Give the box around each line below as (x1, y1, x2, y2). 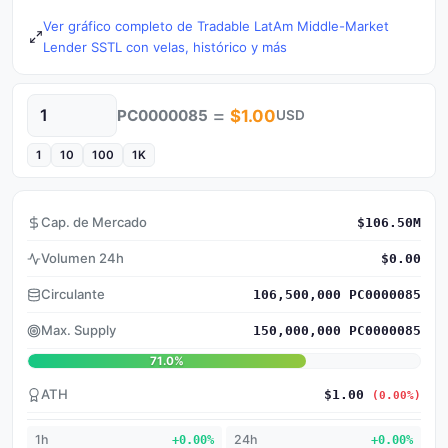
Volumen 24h (41, 250, 124, 266)
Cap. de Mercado (41, 214, 147, 230)
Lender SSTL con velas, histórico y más (43, 39, 287, 55)
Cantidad (26, 116, 84, 132)
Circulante (41, 286, 105, 302)
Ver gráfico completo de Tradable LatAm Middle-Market (43, 18, 389, 34)
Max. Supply (41, 322, 116, 338)
